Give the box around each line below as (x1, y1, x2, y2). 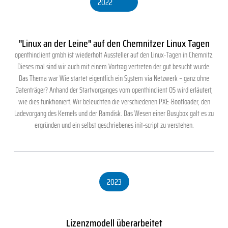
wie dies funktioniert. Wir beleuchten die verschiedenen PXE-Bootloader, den (18, 96, 210, 107)
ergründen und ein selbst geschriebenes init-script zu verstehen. (34, 119, 194, 131)
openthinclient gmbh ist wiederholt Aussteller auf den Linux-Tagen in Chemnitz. (14, 49, 214, 61)
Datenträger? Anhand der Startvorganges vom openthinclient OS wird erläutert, (15, 84, 213, 96)
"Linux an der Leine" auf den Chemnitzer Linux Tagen (18, 35, 210, 51)
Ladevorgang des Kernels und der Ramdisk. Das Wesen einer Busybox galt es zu (14, 107, 214, 119)
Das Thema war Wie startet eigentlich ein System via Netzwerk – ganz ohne (19, 72, 209, 84)
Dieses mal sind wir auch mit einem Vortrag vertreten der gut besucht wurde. (17, 61, 211, 72)
